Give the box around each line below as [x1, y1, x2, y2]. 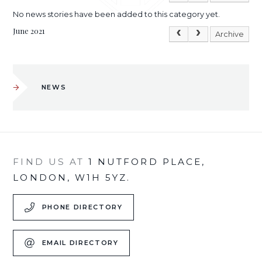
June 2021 [13, 25, 46, 36]
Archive [215, 29, 244, 39]
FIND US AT [13, 156, 85, 167]
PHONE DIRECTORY [42, 203, 123, 212]
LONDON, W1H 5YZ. [13, 171, 131, 183]
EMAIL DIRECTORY [42, 239, 119, 247]
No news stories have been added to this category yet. [13, 9, 220, 19]
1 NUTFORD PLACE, [84, 156, 206, 167]
